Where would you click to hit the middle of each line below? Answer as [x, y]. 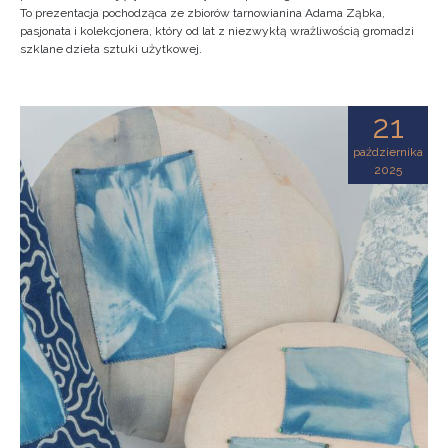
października [388, 152]
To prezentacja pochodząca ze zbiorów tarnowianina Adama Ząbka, [202, 13]
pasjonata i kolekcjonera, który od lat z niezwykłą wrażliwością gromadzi [217, 31]
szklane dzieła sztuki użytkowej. [111, 49]
